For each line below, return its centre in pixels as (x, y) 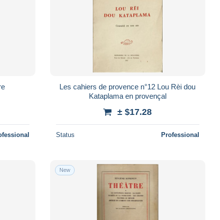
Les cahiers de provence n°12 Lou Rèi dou (128, 86)
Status (65, 135)
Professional (180, 135)
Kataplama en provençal (127, 96)
